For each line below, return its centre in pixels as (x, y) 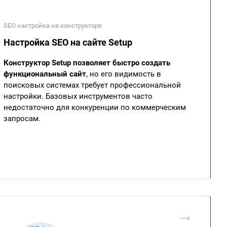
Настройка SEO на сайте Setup (68, 42)
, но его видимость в (124, 74)
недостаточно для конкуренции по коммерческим (95, 107)
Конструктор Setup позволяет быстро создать (87, 63)
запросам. (22, 119)
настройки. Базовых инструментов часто (78, 96)
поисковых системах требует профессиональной (92, 85)
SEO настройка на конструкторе (53, 26)
